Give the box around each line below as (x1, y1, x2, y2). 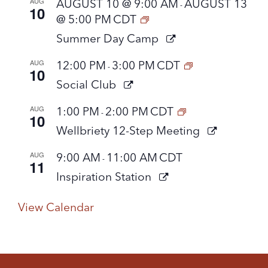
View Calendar (18, 199, 94, 214)
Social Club (56, 77, 119, 92)
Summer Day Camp (56, 31, 162, 45)
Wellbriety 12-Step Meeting (56, 123, 203, 138)
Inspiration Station (56, 169, 154, 184)
